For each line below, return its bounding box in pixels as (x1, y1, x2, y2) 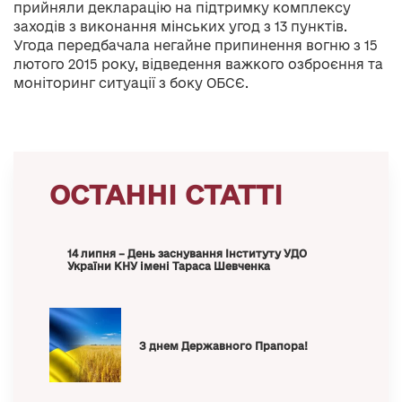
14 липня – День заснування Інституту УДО (67, 248, 307, 259)
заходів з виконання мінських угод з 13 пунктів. (13, 19, 347, 34)
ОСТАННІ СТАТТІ (49, 179, 283, 209)
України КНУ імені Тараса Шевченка (67, 260, 270, 272)
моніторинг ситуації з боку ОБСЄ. (13, 75, 249, 91)
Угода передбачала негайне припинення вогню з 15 (13, 38, 378, 53)
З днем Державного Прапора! (139, 340, 308, 352)
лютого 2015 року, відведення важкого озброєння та (13, 57, 383, 72)
